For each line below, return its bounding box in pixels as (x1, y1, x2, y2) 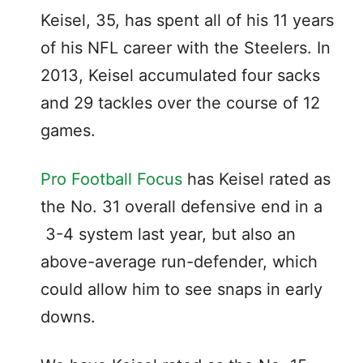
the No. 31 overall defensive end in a (41, 196, 322, 216)
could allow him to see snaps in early (41, 279, 322, 299)
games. (41, 120, 96, 140)
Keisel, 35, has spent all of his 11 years (41, 10, 334, 30)
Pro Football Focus (41, 169, 182, 189)
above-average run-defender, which (41, 251, 318, 271)
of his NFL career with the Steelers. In (41, 37, 331, 58)
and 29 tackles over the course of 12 (41, 92, 320, 113)
